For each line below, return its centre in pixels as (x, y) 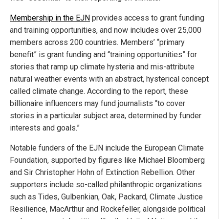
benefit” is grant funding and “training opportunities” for (103, 54)
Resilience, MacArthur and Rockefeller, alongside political (108, 209)
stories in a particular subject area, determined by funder (106, 115)
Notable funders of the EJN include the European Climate (107, 148)
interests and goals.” (45, 128)
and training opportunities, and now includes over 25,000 (106, 30)
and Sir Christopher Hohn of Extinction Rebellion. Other (102, 172)
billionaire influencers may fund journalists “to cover (98, 103)
